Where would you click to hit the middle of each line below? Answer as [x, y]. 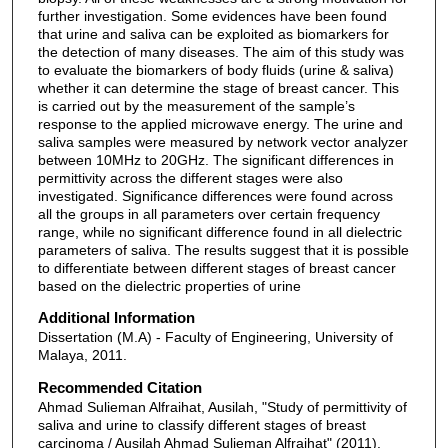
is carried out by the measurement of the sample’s [196, 105]
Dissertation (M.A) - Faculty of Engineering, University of [215, 337]
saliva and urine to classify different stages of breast [201, 424]
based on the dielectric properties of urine [169, 285]
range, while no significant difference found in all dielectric [219, 231]
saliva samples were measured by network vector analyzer [222, 141]
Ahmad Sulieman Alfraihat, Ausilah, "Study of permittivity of [222, 406]
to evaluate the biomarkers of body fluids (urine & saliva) [215, 69]
